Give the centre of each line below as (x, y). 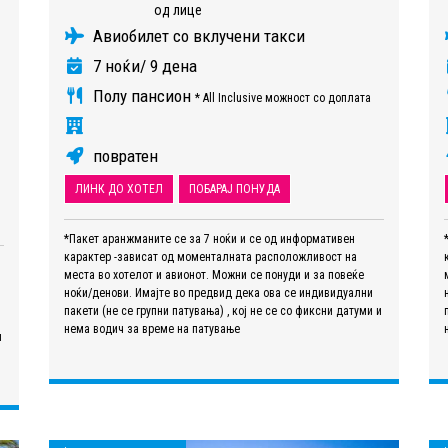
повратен (123, 156)
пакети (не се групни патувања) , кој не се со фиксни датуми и (223, 311)
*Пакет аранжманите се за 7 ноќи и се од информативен (209, 239)
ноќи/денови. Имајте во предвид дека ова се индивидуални (218, 293)
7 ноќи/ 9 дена (143, 66)
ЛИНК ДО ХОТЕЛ (119, 189)
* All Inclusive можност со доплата (283, 98)
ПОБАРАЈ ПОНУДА (234, 189)
